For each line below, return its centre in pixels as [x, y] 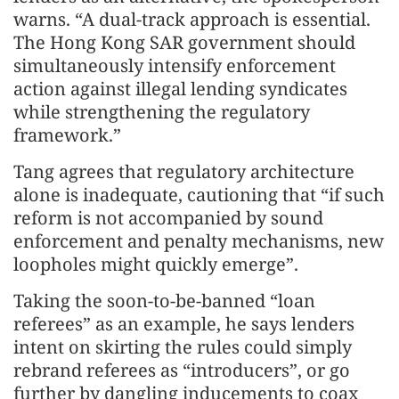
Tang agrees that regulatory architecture [184, 171]
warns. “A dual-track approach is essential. [192, 19]
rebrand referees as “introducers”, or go [182, 370]
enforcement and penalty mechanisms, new [199, 240]
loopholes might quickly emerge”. [156, 264]
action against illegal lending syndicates [180, 88]
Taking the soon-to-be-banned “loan [164, 300]
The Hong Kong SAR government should [184, 42]
